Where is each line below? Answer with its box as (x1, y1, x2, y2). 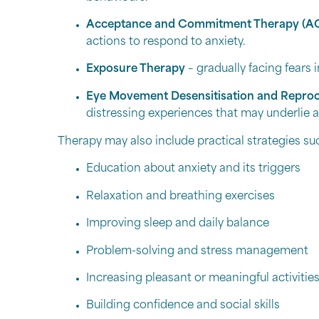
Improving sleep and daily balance (85, 219, 269, 230)
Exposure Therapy (85, 64, 185, 75)
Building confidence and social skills (85, 300, 280, 312)
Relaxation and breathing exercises (85, 191, 275, 202)
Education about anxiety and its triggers (85, 164, 300, 175)
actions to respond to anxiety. (85, 37, 246, 48)
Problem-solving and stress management (85, 246, 308, 257)
